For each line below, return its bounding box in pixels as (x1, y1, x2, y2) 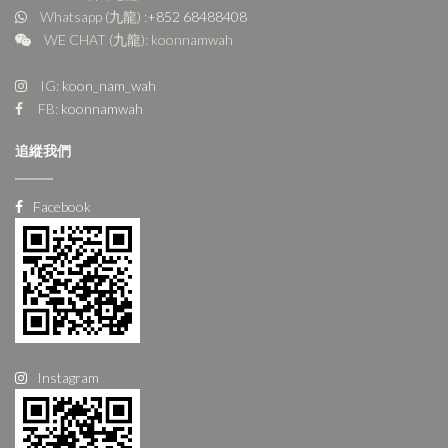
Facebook (33, 197, 91, 215)
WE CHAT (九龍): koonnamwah (41, 30, 233, 48)
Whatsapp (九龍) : (40, 7, 147, 25)
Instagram (37, 369, 99, 387)
